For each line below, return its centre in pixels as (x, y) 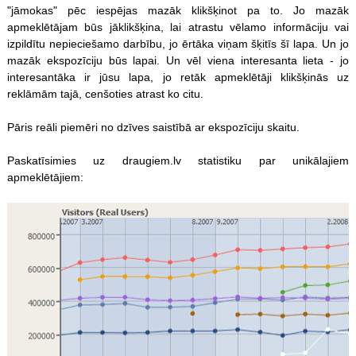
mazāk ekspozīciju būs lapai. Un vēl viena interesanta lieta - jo (178, 60)
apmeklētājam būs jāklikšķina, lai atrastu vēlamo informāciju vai (178, 27)
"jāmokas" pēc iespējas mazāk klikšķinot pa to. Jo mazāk (178, 10)
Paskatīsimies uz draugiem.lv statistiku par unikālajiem (178, 160)
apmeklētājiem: (45, 177)
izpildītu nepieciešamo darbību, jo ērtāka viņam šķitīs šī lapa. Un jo (178, 43)
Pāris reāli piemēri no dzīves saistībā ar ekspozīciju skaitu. (153, 127)
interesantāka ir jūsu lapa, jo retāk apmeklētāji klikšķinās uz (178, 77)
